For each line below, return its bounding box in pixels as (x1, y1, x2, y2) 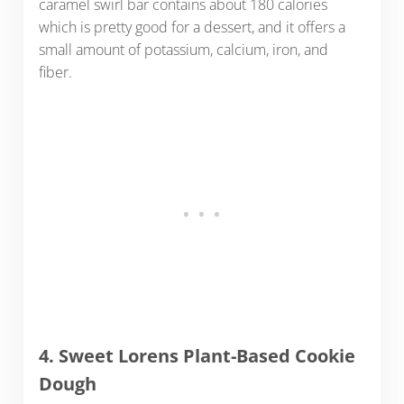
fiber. (38, 61, 76, 82)
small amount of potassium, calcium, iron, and (38, 39, 328, 60)
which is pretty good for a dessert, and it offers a (38, 16, 345, 37)
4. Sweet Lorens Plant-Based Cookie (38, 343, 355, 368)
